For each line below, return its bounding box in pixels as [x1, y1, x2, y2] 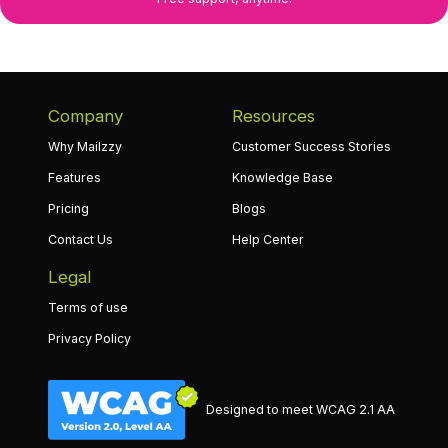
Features [48, 169, 101, 185]
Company [48, 105, 123, 126]
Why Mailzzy [48, 138, 122, 154]
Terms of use [48, 299, 128, 315]
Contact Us [48, 231, 113, 247]
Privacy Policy [48, 330, 131, 346]
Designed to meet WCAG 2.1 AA [206, 402, 395, 418]
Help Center [232, 231, 304, 247]
